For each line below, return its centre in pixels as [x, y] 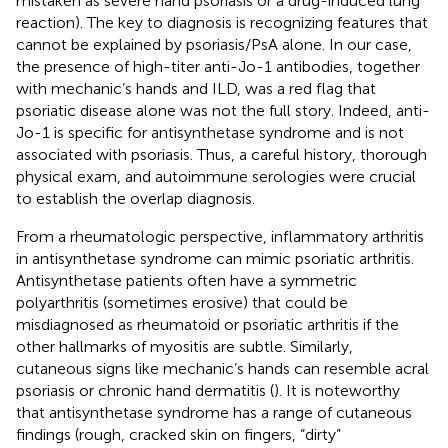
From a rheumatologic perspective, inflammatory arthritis [220, 236]
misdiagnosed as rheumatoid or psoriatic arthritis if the [207, 324]
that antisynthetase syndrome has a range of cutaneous [214, 412]
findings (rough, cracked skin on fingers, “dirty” [178, 434]
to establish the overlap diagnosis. [135, 198]
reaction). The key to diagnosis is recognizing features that [222, 22]
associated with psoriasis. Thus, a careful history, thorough [221, 154]
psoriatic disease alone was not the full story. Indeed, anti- [223, 110]
